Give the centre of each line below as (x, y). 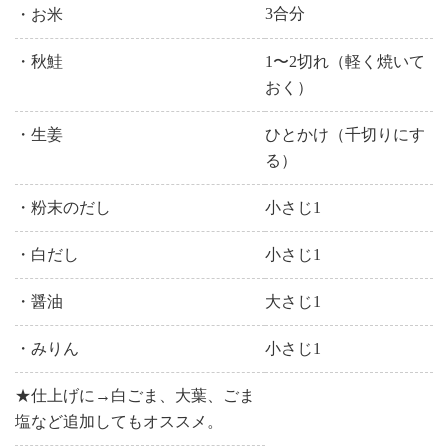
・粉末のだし (63, 207)
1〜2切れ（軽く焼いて (345, 61)
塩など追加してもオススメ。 (119, 421)
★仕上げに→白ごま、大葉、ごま (135, 395)
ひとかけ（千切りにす (345, 134)
